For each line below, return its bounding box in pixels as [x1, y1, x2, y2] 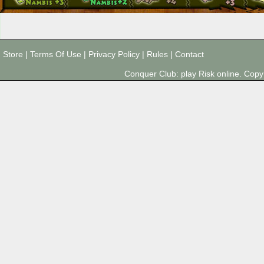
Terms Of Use [30, 49, 81, 59]
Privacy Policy [88, 49, 140, 59]
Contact [175, 49, 204, 59]
